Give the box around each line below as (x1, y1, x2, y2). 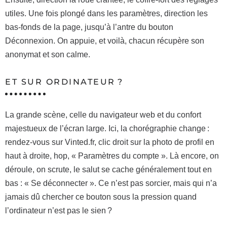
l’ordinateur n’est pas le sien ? (5, 206, 112, 215)
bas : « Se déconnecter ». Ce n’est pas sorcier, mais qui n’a (5, 179, 217, 187)
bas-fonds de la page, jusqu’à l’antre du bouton (5, 23, 173, 31)
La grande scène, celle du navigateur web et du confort (5, 110, 201, 119)
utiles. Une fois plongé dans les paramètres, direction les (5, 9, 208, 18)
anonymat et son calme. (5, 50, 90, 59)
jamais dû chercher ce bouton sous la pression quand (5, 193, 197, 201)
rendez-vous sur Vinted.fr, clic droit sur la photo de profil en (5, 138, 214, 146)
